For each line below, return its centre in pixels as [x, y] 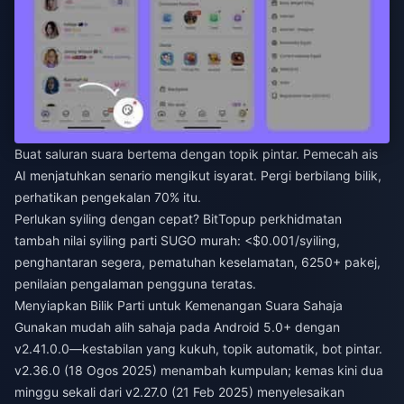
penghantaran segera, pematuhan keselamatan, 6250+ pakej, [197, 262]
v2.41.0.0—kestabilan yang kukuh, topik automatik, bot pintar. [198, 348]
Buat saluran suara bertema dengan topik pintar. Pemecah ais [196, 153]
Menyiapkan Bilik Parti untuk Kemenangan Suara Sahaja [179, 305]
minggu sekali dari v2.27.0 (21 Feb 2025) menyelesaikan [179, 391]
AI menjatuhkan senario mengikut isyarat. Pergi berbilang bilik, [198, 175]
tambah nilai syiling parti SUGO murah [126, 240]
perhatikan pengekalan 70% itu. [108, 197]
